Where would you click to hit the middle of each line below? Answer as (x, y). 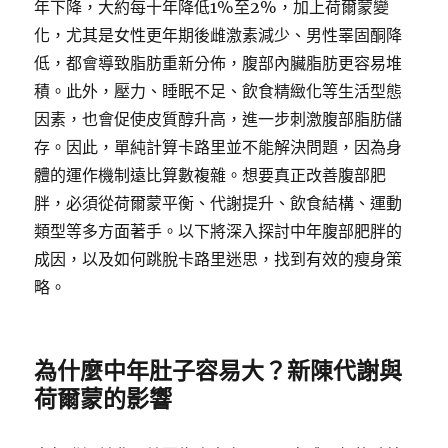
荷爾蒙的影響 (103, 398)
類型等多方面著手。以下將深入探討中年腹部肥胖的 (218, 231)
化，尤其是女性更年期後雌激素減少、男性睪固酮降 (218, 35)
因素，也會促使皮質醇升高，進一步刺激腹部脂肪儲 (218, 119)
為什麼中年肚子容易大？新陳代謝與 (218, 370)
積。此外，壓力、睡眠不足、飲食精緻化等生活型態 (218, 91)
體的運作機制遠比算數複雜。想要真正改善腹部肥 (210, 175)
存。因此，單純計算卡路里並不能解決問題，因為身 (218, 147)
